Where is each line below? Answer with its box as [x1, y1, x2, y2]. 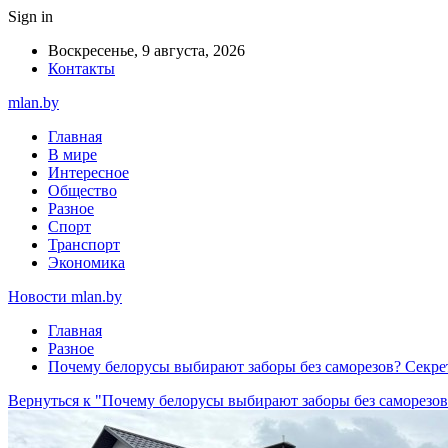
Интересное [48, 164, 129, 181]
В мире [48, 146, 97, 163]
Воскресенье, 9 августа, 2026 [48, 42, 245, 59]
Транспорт [48, 236, 120, 253]
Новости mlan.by [8, 288, 122, 305]
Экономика [48, 254, 125, 271]
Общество [48, 182, 117, 199]
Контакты [48, 60, 115, 77]
